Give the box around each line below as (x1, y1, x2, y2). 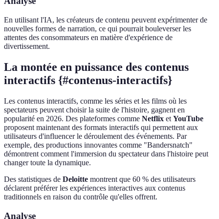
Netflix (142, 114, 164, 123)
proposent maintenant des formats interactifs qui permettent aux (4, 123, 198, 131)
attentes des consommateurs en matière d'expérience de (4, 33, 173, 42)
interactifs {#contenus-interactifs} (4, 74, 172, 87)
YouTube (173, 114, 203, 123)
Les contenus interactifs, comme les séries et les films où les (4, 96, 187, 105)
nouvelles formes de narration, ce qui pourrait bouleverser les (4, 24, 191, 33)
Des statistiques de (4, 175, 63, 183)
